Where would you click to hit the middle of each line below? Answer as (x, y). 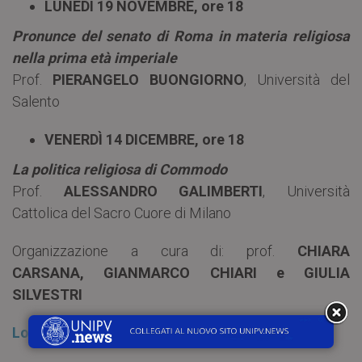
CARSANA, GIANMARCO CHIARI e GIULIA (181, 273)
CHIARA (324, 251)
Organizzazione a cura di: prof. (155, 251)
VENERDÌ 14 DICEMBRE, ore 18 (144, 140)
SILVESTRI (47, 295)
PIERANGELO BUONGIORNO (148, 80)
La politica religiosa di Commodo (120, 170)
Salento (36, 102)
